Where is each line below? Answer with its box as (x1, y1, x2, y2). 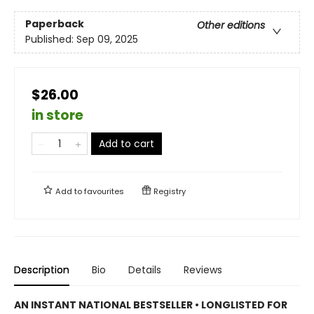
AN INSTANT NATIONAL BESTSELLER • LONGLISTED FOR (14, 297, 287, 312)
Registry (151, 185, 186, 197)
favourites (84, 185, 124, 197)
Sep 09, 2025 (76, 32, 138, 46)
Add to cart (99, 136, 154, 151)
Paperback (25, 16, 84, 31)
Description (14, 262, 69, 277)
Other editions (197, 18, 265, 32)
